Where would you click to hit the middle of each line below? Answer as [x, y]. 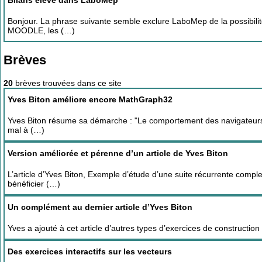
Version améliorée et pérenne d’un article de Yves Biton [118, 153]
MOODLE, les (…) [41, 31]
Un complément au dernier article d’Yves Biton [100, 207]
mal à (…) [26, 130]
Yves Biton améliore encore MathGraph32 [90, 99]
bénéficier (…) [34, 183]
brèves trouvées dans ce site [67, 83]
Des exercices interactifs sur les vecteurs [90, 251]
